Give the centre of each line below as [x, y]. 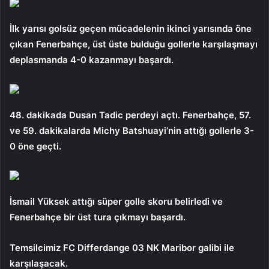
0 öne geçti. [35, 146]
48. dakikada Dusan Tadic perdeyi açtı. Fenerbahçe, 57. [130, 115]
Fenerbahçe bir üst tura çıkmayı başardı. [98, 217]
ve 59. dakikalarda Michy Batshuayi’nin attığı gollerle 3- [132, 130]
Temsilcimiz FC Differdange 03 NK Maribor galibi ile [122, 247]
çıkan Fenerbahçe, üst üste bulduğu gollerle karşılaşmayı [134, 44]
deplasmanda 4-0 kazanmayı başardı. [92, 59]
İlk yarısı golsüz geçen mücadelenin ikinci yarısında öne [131, 28]
